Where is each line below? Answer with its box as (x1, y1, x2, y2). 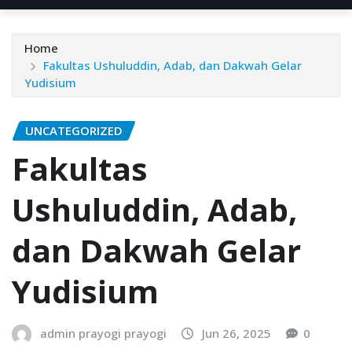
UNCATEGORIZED (25, 123, 123, 138)
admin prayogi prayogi (40, 324, 167, 341)
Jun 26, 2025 (202, 324, 271, 341)
